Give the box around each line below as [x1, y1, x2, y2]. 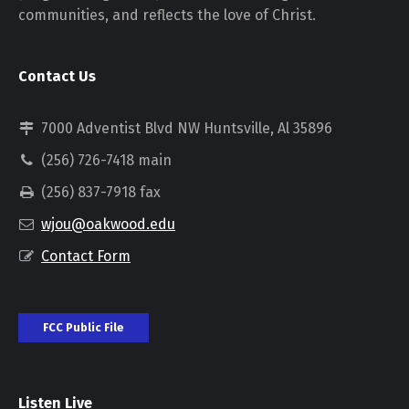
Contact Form [41, 247, 131, 265]
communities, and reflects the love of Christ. [18, 6, 316, 24]
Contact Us [18, 68, 96, 85]
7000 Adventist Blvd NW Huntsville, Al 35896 [41, 120, 332, 137]
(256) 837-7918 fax [41, 184, 161, 201]
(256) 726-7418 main [41, 152, 172, 169]
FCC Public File [43, 320, 124, 334]
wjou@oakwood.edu [41, 215, 175, 233]
